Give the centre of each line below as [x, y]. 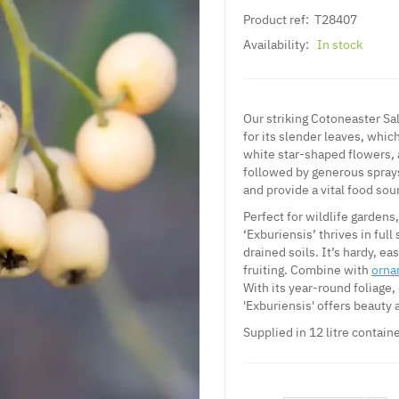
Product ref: [276, 19]
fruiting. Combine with [307, 269]
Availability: [276, 44]
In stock [340, 44]
